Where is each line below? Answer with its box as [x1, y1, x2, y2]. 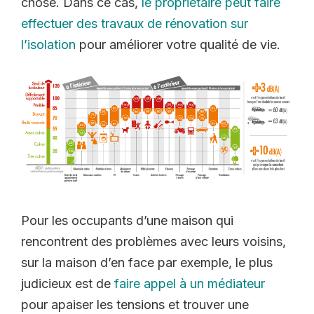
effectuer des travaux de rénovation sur [21, 15, 248, 31]
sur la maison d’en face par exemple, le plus [21, 254, 273, 270]
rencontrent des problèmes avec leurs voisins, [21, 233, 286, 249]
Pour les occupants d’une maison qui [21, 212, 233, 228]
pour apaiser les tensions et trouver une [21, 296, 249, 312]
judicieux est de [21, 275, 114, 291]
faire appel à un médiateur [114, 275, 265, 291]
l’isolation [21, 36, 76, 52]
